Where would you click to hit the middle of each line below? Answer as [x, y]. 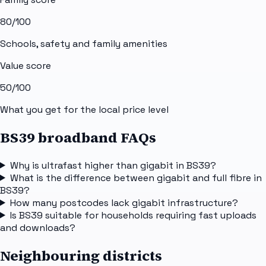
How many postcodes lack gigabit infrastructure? [124, 202]
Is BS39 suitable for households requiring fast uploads [133, 215]
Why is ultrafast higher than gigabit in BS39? [113, 165]
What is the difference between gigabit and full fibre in [136, 178]
